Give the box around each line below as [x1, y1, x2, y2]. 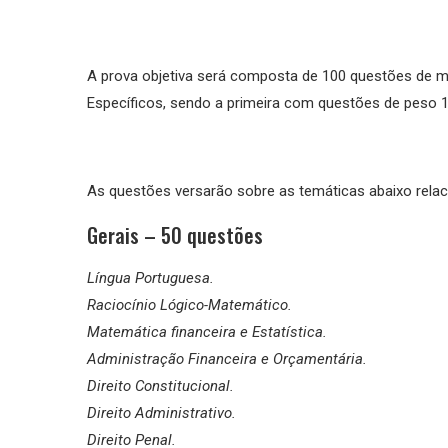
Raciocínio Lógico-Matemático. [87, 295, 292, 314]
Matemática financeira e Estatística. [87, 322, 327, 341]
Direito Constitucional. [87, 376, 234, 395]
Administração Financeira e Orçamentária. [87, 349, 367, 368]
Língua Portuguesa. [87, 268, 214, 287]
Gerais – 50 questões [87, 219, 263, 250]
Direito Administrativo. [87, 403, 236, 422]
